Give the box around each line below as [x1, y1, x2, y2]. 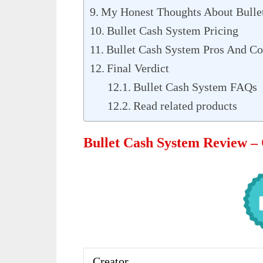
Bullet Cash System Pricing [107, 24, 239, 38]
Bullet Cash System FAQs [133, 80, 258, 94]
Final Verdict [107, 62, 170, 75]
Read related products [133, 99, 238, 113]
